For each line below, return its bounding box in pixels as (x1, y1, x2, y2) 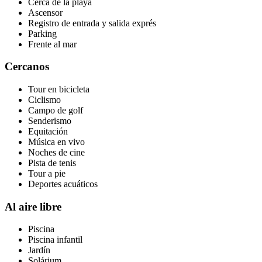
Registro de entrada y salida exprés (28, 18, 156, 28)
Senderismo (28, 116, 71, 126)
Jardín (28, 245, 50, 256)
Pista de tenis (28, 158, 76, 168)
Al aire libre (5, 200, 61, 213)
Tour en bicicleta (28, 84, 89, 95)
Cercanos (5, 60, 49, 73)
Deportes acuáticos (28, 179, 98, 189)
